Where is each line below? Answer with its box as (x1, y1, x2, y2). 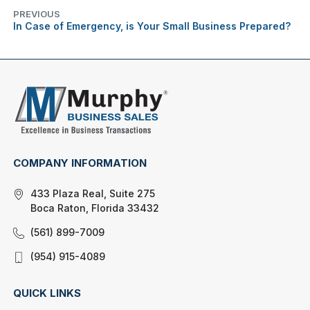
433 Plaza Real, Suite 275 (30, 187, 156, 199)
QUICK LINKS (13, 286, 82, 300)
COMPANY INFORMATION (13, 156, 147, 170)
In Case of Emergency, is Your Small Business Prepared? (13, 20, 291, 33)
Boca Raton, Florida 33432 (30, 201, 160, 214)
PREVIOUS (13, 8, 61, 20)
